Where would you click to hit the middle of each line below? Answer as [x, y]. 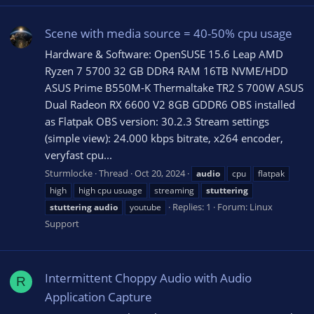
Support [62, 223]
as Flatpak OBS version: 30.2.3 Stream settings [157, 121]
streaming [174, 190]
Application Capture [98, 296]
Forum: [233, 206]
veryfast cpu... [78, 155]
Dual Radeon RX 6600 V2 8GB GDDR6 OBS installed [170, 104]
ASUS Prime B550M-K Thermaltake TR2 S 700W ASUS [174, 87]
